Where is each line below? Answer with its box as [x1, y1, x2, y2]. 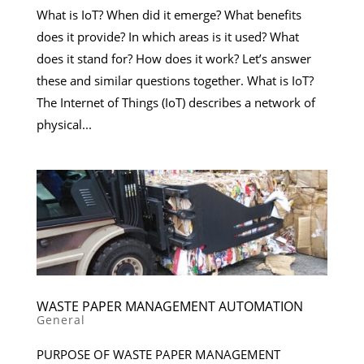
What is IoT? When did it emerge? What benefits [36, 6, 301, 23]
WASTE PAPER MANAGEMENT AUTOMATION [36, 297, 303, 315]
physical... [36, 115, 92, 132]
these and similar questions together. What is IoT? [36, 71, 314, 89]
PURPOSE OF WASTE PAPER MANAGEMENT [36, 345, 280, 362]
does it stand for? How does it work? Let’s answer [36, 50, 311, 67]
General [36, 311, 85, 327]
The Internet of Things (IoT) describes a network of [36, 93, 315, 110]
